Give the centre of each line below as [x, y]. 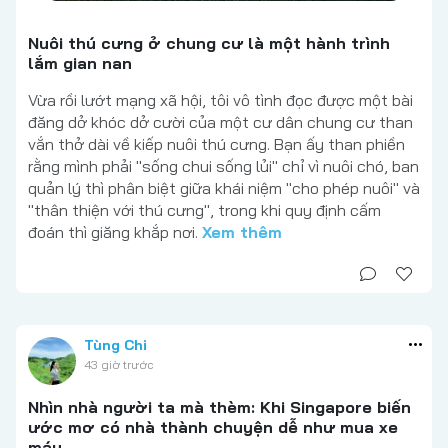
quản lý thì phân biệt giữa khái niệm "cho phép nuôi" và [224, 188]
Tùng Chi [115, 345]
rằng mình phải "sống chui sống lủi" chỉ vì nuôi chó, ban [223, 166]
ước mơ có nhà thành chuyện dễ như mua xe [213, 427]
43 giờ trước [118, 365]
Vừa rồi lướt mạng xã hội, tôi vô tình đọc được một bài [220, 100]
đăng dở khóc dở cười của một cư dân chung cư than [220, 122]
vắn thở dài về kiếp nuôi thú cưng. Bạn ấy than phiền [216, 144]
